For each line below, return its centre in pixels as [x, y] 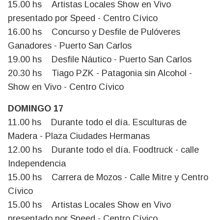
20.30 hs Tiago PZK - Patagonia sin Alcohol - [100, 73]
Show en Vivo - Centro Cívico [66, 87]
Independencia [38, 163]
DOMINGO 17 [39, 108]
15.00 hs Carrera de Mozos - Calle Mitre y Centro [108, 177]
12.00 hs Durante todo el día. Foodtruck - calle [103, 150]
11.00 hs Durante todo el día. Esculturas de [97, 122]
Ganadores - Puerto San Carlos [70, 45]
